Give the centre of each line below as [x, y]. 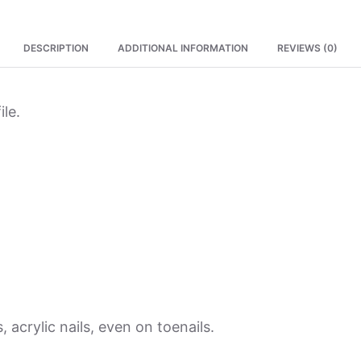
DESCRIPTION [56, 48]
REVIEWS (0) [307, 48]
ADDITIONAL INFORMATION [183, 48]
